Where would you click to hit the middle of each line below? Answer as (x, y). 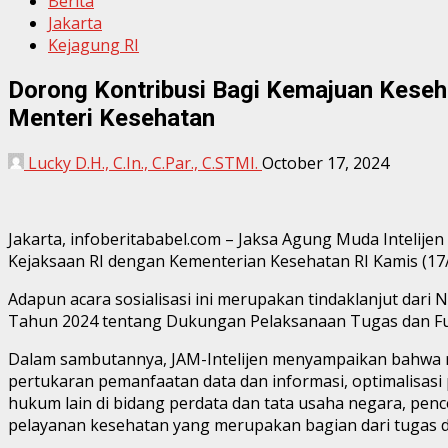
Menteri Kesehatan (111, 117)
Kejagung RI (93, 45)
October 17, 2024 (325, 162)
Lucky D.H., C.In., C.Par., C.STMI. (143, 162)
